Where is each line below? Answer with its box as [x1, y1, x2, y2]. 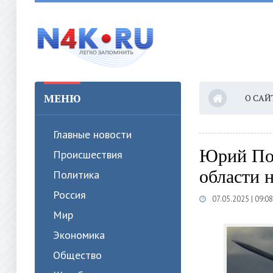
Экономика [53, 228, 105, 242]
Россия [53, 188, 86, 202]
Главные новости [53, 127, 132, 141]
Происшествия [53, 147, 122, 161]
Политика [53, 168, 99, 182]
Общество [53, 248, 102, 262]
